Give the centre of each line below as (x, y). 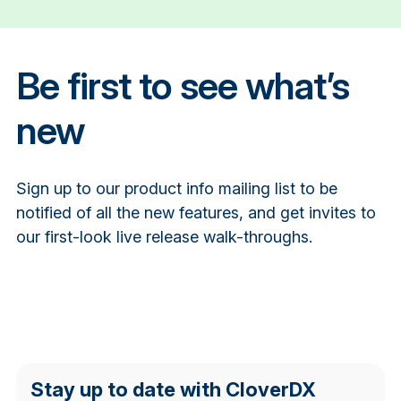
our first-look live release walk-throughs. (164, 236)
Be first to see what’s (182, 85)
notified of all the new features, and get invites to (196, 212)
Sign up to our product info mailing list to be (176, 188)
